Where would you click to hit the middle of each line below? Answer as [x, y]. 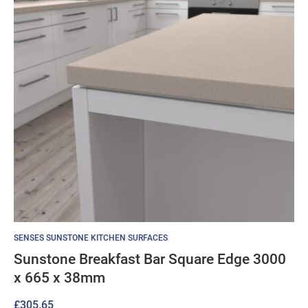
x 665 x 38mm [59, 278]
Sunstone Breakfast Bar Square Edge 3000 [150, 259]
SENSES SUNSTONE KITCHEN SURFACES [91, 238]
